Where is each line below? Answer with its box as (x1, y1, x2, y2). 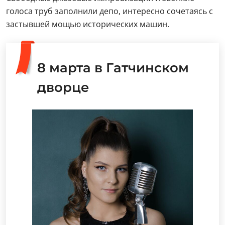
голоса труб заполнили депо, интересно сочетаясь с (6, 6, 213, 17)
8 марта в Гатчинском (37, 60, 189, 76)
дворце (37, 79, 89, 95)
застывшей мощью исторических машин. (6, 19, 169, 30)
